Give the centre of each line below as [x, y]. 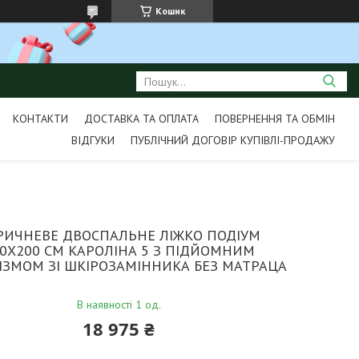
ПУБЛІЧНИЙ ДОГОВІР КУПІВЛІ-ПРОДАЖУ [232, 140]
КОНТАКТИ [40, 119]
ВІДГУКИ [93, 140]
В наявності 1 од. [119, 305]
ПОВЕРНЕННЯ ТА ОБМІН [274, 119]
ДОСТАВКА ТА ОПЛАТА [141, 119]
